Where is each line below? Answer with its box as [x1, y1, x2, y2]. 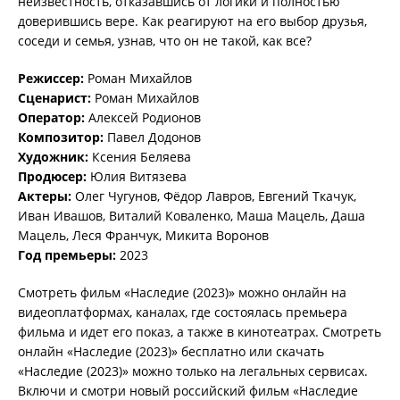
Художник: [18, 148, 92, 165]
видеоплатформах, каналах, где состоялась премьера [18, 304, 347, 321]
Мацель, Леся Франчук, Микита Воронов [18, 227, 269, 244]
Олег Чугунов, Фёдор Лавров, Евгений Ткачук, [75, 187, 356, 204]
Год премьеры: [18, 246, 120, 263]
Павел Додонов [107, 129, 201, 146]
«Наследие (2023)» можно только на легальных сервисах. [18, 362, 368, 379]
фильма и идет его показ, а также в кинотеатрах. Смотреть [18, 323, 381, 340]
